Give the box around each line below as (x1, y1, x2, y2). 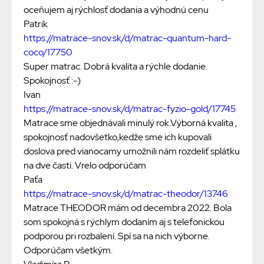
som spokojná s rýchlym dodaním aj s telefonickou (24, 216, 225, 229)
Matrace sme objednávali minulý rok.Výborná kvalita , (24, 117, 237, 130)
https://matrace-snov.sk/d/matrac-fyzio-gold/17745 (24, 103, 236, 115)
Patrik (24, 18, 48, 31)
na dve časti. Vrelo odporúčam (24, 159, 146, 172)
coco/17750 (24, 46, 72, 59)
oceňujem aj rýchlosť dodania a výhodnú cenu (24, 4, 209, 16)
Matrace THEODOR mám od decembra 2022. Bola (24, 202, 232, 214)
